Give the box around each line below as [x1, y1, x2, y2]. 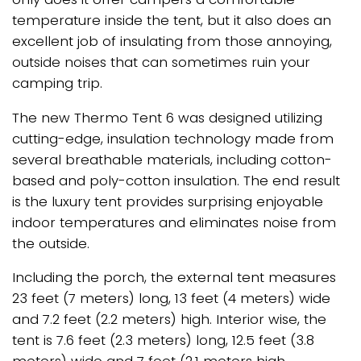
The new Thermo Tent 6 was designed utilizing [12, 107, 322, 127]
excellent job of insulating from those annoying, [12, 31, 332, 51]
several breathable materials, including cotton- [12, 149, 332, 169]
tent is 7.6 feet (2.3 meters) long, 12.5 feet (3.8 [12, 330, 314, 351]
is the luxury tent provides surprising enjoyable [12, 191, 323, 211]
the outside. [12, 233, 89, 253]
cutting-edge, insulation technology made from [12, 128, 334, 148]
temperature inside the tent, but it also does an [12, 10, 331, 30]
